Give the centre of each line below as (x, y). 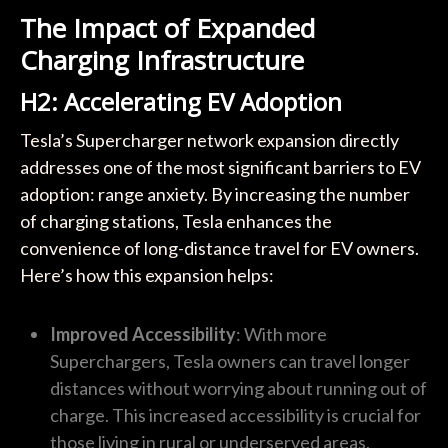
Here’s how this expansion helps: (146, 275)
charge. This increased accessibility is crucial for (235, 415)
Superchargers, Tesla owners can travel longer (229, 361)
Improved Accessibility (142, 334)
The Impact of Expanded (167, 28)
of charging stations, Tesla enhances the (175, 221)
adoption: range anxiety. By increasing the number (214, 194)
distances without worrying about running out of (238, 388)
